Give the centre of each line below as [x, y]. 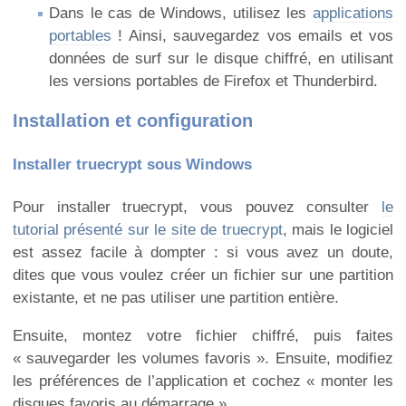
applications [353, 13]
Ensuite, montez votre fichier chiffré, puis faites [203, 335]
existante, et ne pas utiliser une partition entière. [176, 297]
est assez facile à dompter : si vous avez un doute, [203, 252]
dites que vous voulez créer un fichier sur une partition [203, 275]
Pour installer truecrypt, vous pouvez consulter [197, 207]
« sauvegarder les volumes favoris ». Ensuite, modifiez [203, 358]
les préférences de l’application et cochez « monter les [203, 381]
